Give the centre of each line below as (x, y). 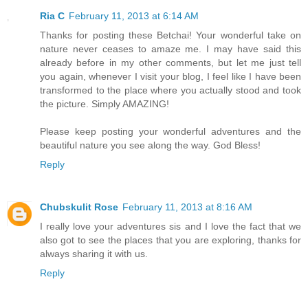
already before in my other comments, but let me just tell (170, 62)
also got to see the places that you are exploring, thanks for (170, 240)
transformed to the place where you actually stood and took (170, 90)
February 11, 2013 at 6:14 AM (134, 15)
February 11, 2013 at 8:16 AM (187, 207)
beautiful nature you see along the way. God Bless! (150, 145)
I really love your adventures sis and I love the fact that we (170, 226)
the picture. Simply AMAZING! (104, 103)
